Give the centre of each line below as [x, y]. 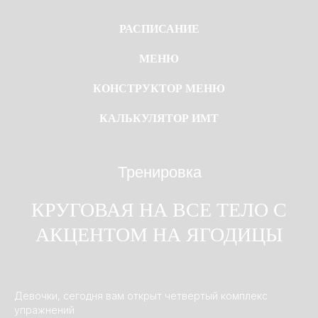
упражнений [44, 310]
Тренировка [114, 123]
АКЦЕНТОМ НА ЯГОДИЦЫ [114, 168]
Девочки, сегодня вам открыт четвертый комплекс [141, 296]
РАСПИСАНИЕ [159, 29]
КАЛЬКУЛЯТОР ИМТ [159, 118]
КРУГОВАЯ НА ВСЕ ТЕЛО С [114, 150]
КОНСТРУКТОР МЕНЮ [159, 88]
